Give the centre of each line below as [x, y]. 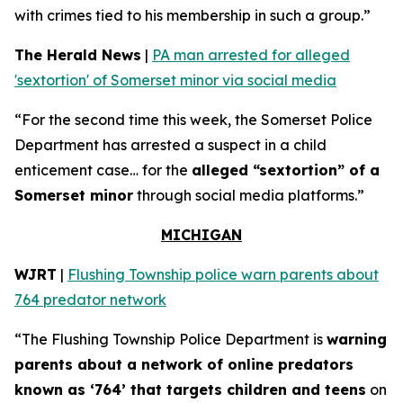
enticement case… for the [103, 170]
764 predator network [90, 300]
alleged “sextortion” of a [286, 170]
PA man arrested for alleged [251, 55]
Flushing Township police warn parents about [223, 274]
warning [357, 339]
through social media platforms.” [249, 195]
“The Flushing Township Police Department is [170, 339]
